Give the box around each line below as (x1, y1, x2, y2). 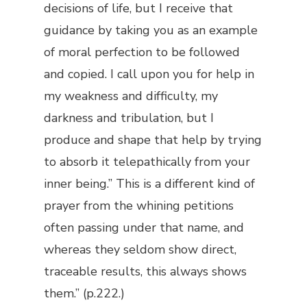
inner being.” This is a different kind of (44, 175, 255, 192)
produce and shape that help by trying (44, 132, 262, 148)
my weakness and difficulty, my (44, 88, 218, 104)
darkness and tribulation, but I (44, 110, 214, 126)
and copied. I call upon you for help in (44, 66, 254, 82)
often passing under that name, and (44, 219, 244, 236)
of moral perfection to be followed (44, 44, 240, 60)
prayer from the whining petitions (44, 197, 234, 214)
